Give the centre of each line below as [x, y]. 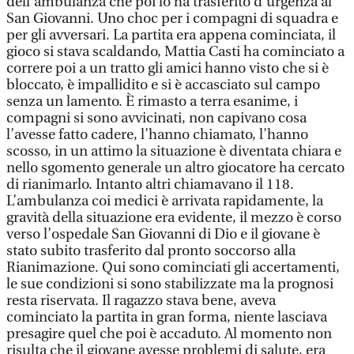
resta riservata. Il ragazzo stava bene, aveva [141, 301]
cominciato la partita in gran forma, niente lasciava [167, 317]
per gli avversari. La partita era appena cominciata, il [171, 35]
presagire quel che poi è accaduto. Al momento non [169, 334]
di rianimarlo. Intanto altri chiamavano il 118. [150, 185]
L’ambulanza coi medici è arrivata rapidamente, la [165, 201]
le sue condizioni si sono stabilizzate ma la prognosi [170, 284]
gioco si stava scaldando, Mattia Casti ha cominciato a [175, 52]
